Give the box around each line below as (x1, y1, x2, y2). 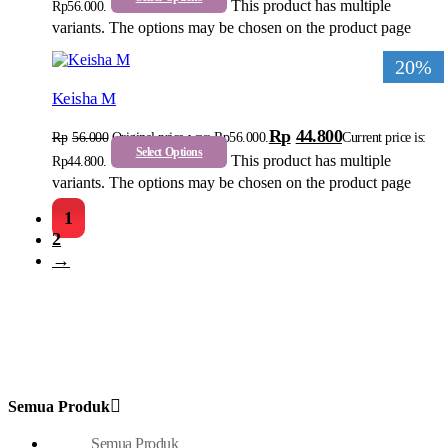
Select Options (135, 145, 203, 160)
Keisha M (52, 89, 116, 109)
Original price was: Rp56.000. (111, 130, 269, 146)
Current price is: (342, 130, 426, 146)
